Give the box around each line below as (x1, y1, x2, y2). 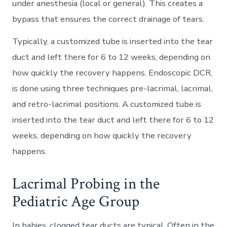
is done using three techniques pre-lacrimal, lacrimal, (12, 83, 213, 95)
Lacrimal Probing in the (12, 173, 160, 194)
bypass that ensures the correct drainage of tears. (12, 13, 205, 25)
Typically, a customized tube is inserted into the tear (12, 35, 213, 48)
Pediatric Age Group (12, 191, 140, 212)
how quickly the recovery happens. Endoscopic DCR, (12, 67, 213, 79)
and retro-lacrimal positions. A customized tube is (12, 98, 202, 110)
